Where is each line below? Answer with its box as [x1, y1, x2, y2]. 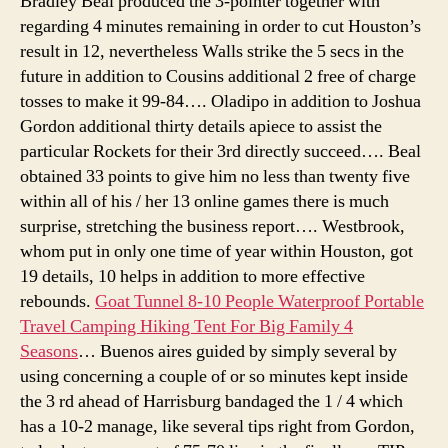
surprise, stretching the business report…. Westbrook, [20, 214, 405, 238]
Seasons [20, 339, 78, 363]
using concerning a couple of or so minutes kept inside [20, 364, 408, 388]
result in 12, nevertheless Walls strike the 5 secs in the [20, 39, 404, 63]
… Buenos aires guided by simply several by [78, 339, 397, 363]
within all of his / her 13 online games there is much [20, 189, 389, 213]
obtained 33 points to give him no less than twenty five [20, 164, 410, 188]
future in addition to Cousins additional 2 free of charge [20, 64, 416, 88]
